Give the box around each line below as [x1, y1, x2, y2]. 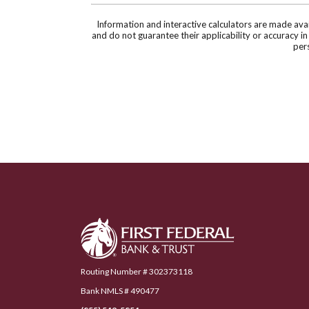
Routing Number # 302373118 [81, 266, 192, 277]
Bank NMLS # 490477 [81, 285, 159, 296]
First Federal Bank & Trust [80, 219, 192, 231]
